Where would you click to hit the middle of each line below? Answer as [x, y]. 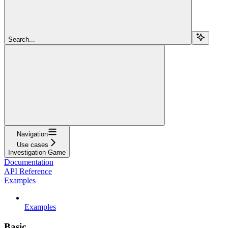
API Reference [28, 171]
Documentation [29, 162]
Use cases [32, 145]
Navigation [32, 134]
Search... [22, 39]
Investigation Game [37, 152]
